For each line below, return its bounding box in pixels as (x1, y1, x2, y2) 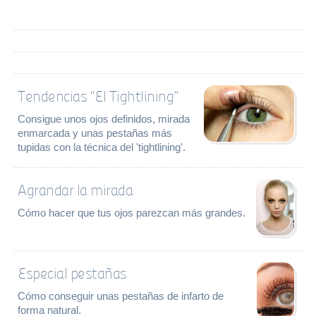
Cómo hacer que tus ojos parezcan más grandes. (18, 207, 245, 219)
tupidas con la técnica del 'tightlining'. (18, 141, 186, 154)
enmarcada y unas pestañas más (18, 127, 172, 140)
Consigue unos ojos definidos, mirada (18, 113, 190, 126)
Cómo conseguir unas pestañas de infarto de (18, 290, 224, 303)
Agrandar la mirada (18, 181, 133, 200)
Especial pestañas (18, 265, 127, 283)
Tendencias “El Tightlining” (18, 87, 178, 106)
